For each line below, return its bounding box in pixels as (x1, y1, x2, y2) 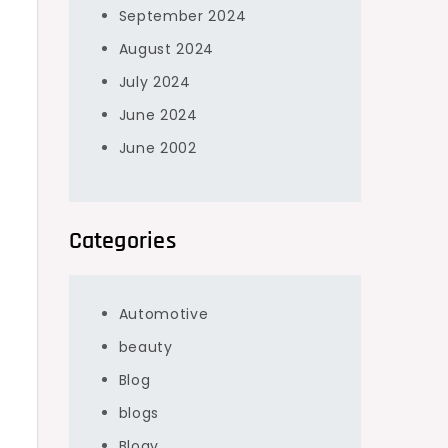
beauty (118, 337, 173, 357)
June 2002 (118, 138, 197, 158)
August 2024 (118, 39, 215, 59)
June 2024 (118, 105, 198, 125)
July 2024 (118, 72, 191, 92)
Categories (68, 226, 176, 256)
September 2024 (118, 6, 247, 26)
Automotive (118, 304, 209, 324)
